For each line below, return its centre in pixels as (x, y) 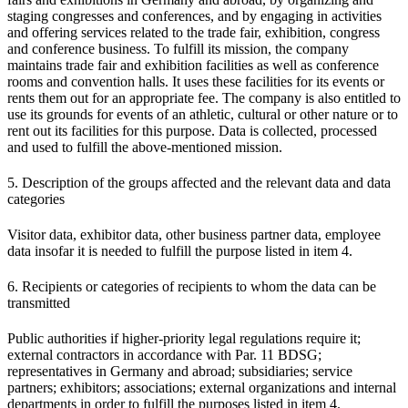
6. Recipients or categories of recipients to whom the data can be (192, 286)
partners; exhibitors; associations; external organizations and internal (202, 387)
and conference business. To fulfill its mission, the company (178, 48)
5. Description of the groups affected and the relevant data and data (199, 182)
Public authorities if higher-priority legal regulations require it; (184, 338)
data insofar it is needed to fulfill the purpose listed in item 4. (180, 250)
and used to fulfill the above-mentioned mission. (145, 147)
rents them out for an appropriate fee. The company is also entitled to (204, 97)
